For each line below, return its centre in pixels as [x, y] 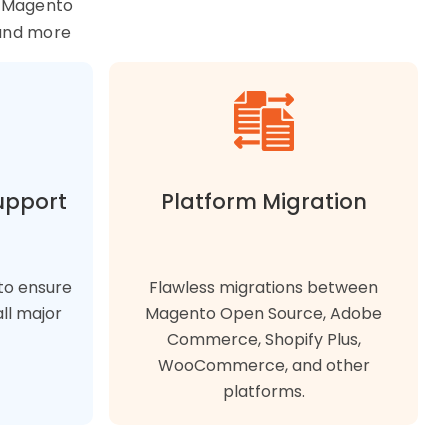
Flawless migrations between [263, 287]
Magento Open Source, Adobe [263, 313]
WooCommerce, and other [263, 365]
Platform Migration [263, 201]
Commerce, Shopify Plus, [263, 339]
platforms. [263, 391]
